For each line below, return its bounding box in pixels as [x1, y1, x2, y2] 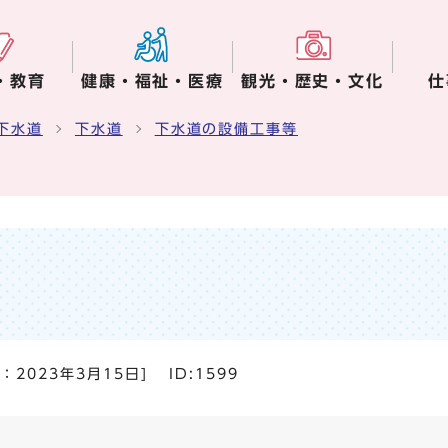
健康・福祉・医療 [80, 73, 225, 89]
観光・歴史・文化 [240, 73, 385, 89]
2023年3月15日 [16, 367, 141, 381]
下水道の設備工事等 [154, 122, 298, 136]
